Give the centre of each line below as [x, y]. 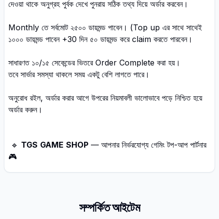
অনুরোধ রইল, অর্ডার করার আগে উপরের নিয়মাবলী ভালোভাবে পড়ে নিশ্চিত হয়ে [105, 98]
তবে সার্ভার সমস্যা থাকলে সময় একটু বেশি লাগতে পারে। [79, 74]
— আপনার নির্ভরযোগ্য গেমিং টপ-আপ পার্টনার [147, 145]
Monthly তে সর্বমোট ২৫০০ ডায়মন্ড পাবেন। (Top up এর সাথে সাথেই [105, 27]
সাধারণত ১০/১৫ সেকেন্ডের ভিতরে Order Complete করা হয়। [96, 63]
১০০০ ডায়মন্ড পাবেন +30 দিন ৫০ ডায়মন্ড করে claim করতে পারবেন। [100, 39]
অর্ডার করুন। [25, 109]
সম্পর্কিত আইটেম [109, 208]
